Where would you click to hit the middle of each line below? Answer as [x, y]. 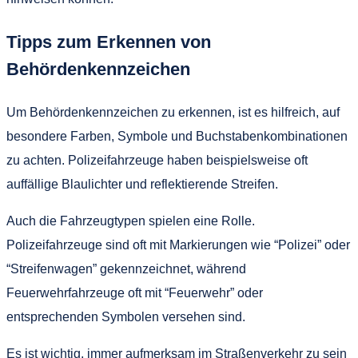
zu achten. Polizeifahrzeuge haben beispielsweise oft [157, 161]
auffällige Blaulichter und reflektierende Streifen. [142, 185]
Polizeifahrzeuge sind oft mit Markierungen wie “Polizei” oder [178, 245]
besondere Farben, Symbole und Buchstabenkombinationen [177, 137]
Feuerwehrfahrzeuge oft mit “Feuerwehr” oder [135, 293]
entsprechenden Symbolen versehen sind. [126, 317]
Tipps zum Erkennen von [109, 42]
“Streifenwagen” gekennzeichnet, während [126, 269]
